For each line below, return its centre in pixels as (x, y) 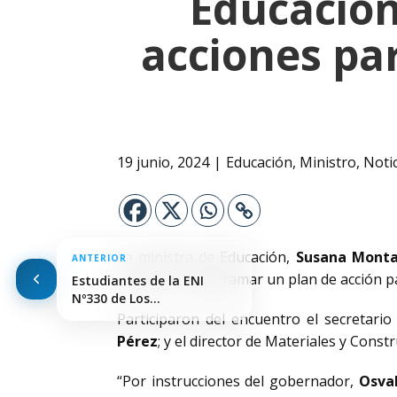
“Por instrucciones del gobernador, (238, 381)
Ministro (328, 163)
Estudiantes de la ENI (138, 280)
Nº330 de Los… (116, 298)
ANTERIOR (99, 257)
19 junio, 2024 (163, 163)
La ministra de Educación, (204, 257)
